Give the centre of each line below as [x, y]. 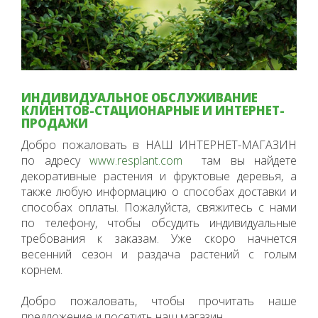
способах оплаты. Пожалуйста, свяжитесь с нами [159, 207]
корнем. [42, 269]
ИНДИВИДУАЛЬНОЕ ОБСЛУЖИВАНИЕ [139, 97]
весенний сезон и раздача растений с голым [159, 254]
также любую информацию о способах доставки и [159, 191]
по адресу [55, 160]
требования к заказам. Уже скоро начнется [159, 238]
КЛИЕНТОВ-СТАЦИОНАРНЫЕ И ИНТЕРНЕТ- [153, 110]
